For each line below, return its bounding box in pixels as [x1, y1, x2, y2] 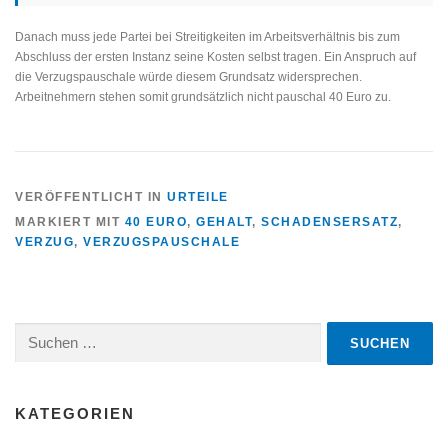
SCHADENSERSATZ [261, 214, 398, 229]
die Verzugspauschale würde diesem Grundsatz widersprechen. [15, 70, 362, 85]
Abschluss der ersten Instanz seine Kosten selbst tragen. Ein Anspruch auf [15, 50, 416, 65]
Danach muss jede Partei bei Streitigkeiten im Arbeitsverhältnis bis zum [15, 30, 400, 45]
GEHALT [196, 214, 252, 229]
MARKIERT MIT [15, 214, 125, 229]
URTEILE [167, 189, 229, 204]
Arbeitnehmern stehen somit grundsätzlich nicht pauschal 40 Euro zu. [15, 90, 391, 105]
